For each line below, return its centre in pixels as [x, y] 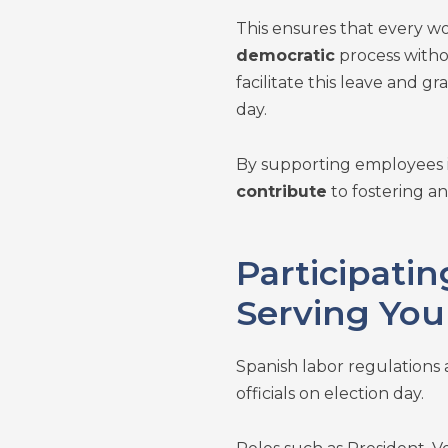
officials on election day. [329, 393]
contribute [281, 191]
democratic [285, 55]
